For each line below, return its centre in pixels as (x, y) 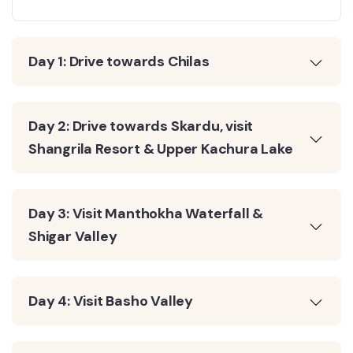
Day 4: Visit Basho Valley (111, 301)
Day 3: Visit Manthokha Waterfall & (146, 214)
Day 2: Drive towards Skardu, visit (141, 126)
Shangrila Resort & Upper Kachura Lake (161, 149)
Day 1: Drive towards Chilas (119, 61)
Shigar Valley (73, 236)
